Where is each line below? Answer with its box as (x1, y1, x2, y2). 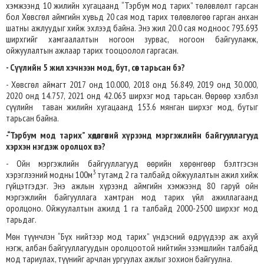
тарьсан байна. (6, 112, 59, 124)
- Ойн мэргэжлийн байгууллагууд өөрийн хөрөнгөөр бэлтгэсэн (6, 157, 258, 169)
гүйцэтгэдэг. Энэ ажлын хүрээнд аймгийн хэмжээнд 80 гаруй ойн (6, 180, 258, 192)
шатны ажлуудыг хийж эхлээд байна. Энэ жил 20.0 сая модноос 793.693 (6, 22, 258, 34)
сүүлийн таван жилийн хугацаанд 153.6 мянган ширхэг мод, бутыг (6, 101, 258, 113)
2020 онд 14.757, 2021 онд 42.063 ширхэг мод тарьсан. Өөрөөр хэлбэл (6, 90, 258, 101)
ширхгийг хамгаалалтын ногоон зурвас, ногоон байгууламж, (6, 33, 258, 45)
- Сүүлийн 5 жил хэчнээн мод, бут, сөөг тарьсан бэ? (6, 61, 185, 73)
